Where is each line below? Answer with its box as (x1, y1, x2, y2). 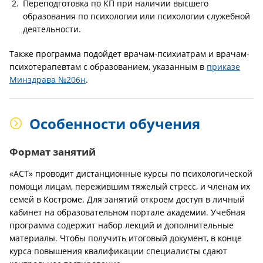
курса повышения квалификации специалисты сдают (9, 245, 227, 257)
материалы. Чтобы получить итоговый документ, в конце (9, 232, 242, 244)
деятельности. (23, 23, 81, 35)
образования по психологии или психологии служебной (23, 11, 250, 22)
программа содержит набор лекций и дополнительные (9, 220, 234, 231)
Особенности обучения (29, 114, 200, 133)
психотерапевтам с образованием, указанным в (9, 61, 207, 72)
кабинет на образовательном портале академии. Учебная (9, 207, 245, 218)
